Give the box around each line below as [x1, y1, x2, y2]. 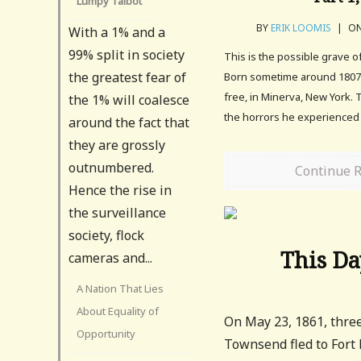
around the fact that [68, 113, 189, 131]
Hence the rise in [68, 180, 172, 199]
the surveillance [68, 203, 166, 222]
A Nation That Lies [77, 280, 164, 296]
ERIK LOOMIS [271, 21, 332, 35]
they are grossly [68, 135, 165, 154]
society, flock [68, 226, 144, 244]
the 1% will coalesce [68, 90, 189, 109]
